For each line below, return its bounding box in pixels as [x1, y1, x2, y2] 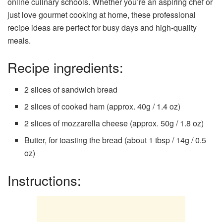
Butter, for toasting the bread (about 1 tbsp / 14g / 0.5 [24, 134, 207, 146]
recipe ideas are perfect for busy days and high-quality [7, 22, 197, 34]
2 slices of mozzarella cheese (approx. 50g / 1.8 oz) [24, 117, 204, 129]
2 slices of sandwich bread [24, 83, 118, 95]
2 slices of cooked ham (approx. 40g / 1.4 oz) [24, 100, 181, 112]
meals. [7, 35, 31, 47]
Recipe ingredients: [7, 57, 123, 77]
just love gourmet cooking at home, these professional [7, 9, 196, 21]
